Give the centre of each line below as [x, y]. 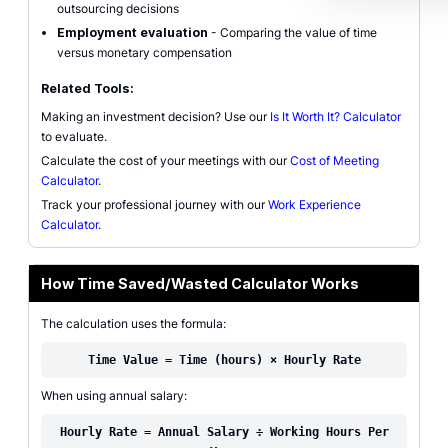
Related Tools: [87, 88]
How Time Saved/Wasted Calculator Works [200, 283]
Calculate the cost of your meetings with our [165, 160]
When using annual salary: [114, 395]
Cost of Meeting [334, 160]
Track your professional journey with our [154, 204]
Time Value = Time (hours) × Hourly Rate [224, 360]
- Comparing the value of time [292, 32]
